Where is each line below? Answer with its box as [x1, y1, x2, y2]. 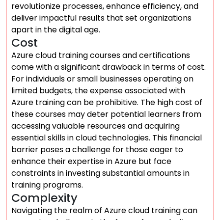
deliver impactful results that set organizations [11, 12, 192, 24]
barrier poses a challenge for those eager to [11, 144, 183, 155]
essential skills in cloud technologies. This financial [11, 132, 202, 143]
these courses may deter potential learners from [11, 109, 201, 120]
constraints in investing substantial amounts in [11, 167, 190, 179]
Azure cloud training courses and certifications [11, 50, 190, 61]
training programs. [11, 179, 83, 191]
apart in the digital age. [11, 24, 100, 35]
